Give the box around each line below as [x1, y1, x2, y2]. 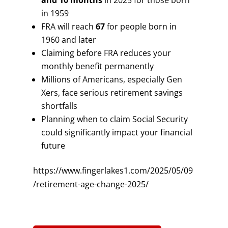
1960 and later [41, 34, 96, 45]
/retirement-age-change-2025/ [33, 179, 149, 190]
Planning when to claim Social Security [41, 113, 188, 125]
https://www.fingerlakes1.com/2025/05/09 [33, 165, 193, 176]
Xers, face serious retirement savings [41, 87, 183, 98]
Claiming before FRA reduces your [41, 47, 171, 59]
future [41, 140, 65, 151]
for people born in [104, 21, 177, 32]
